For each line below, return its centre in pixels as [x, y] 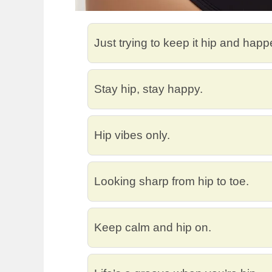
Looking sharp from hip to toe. [172, 181]
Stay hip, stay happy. [148, 89]
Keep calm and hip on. [153, 227]
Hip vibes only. [132, 135]
